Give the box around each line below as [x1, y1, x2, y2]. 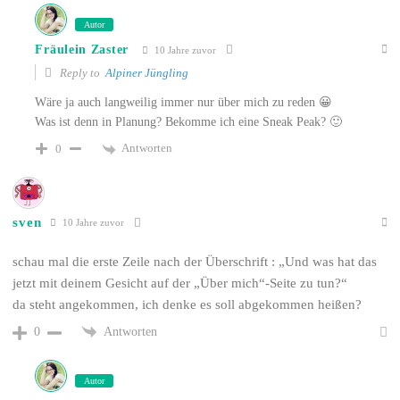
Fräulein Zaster [35, 43, 129, 57]
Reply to [57, 66, 106, 80]
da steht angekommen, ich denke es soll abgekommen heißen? [12, 296, 362, 312]
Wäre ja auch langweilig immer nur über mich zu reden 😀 [35, 96, 333, 110]
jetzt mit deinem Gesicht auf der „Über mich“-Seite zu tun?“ [12, 275, 348, 290]
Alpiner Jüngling [105, 66, 189, 80]
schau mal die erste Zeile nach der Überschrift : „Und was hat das [12, 254, 378, 269]
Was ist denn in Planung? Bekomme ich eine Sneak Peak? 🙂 [35, 115, 343, 129]
